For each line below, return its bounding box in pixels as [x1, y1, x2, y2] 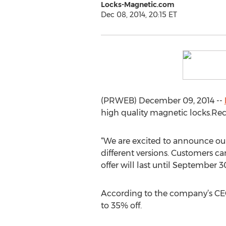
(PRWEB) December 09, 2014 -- [100, 96, 224, 105]
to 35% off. [100, 201, 142, 210]
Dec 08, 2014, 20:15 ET [100, 10, 177, 19]
